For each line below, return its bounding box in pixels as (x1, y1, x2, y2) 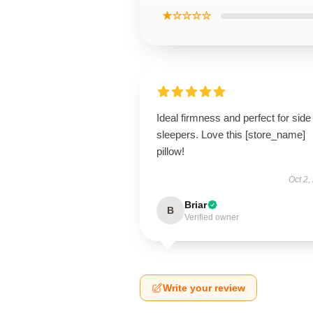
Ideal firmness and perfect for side (156, 112, 311, 124)
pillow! (156, 145, 184, 157)
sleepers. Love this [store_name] (156, 129, 305, 140)
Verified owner (184, 212, 239, 222)
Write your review (163, 282, 245, 293)
